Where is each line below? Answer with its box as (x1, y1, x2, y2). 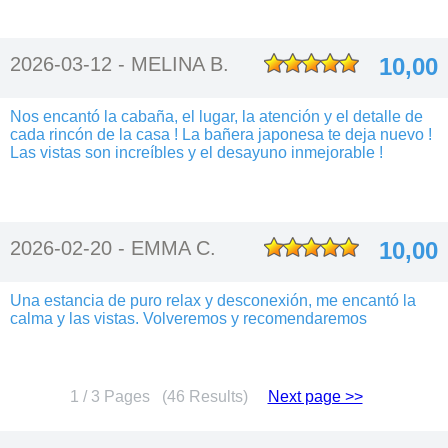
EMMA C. (131, 237, 216, 259)
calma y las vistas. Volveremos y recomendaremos (10, 310, 367, 327)
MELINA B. (131, 53, 229, 75)
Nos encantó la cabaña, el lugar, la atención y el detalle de (10, 108, 423, 125)
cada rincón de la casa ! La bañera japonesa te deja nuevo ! (10, 126, 432, 143)
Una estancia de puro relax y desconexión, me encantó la (10, 292, 416, 309)
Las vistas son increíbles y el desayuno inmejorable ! (10, 144, 383, 161)
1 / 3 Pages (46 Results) (69, 388, 268, 405)
